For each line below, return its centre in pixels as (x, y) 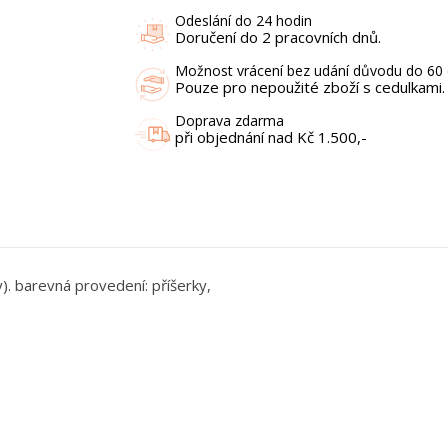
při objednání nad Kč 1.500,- (270, 137)
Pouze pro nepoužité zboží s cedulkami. (309, 87)
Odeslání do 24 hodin (243, 21)
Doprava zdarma (229, 121)
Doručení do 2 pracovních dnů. (277, 37)
